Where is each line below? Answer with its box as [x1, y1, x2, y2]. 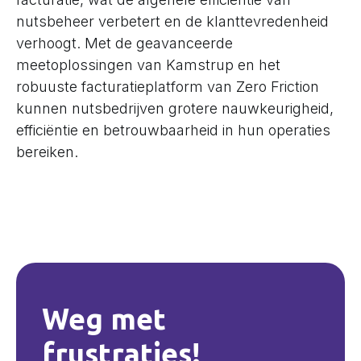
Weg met [42, 301, 166, 335]
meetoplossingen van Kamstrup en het [16, 56, 280, 73]
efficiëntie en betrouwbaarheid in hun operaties [16, 121, 330, 139]
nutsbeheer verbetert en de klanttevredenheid [16, 12, 329, 30]
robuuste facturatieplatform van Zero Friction [16, 77, 319, 95]
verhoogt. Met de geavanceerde [16, 34, 233, 52]
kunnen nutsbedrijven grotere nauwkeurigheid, [16, 99, 334, 117]
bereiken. [16, 143, 78, 160]
